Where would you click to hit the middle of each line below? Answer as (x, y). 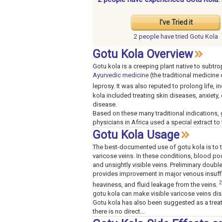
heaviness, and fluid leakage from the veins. (156, 184)
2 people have (155, 37)
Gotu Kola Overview (143, 55)
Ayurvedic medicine (121, 75)
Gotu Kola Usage (136, 135)
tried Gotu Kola (197, 37)
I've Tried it (176, 23)
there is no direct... (119, 211)
